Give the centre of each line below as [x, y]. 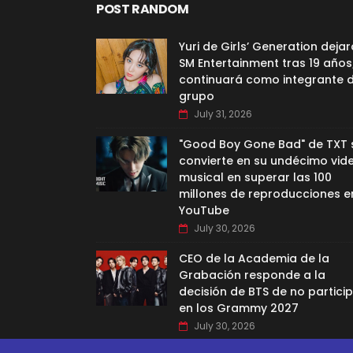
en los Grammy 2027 [239, 308]
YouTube [204, 211]
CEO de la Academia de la [254, 259]
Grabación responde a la [252, 275]
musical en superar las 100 [255, 178]
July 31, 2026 [223, 114]
